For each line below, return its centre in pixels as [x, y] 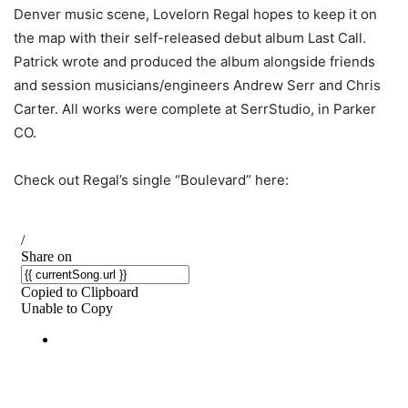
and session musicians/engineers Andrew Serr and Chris [197, 86]
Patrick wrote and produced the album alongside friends [194, 62]
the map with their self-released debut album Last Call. [190, 38]
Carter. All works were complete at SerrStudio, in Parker [195, 109]
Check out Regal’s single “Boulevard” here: [151, 180]
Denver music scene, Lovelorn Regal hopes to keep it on [195, 15]
